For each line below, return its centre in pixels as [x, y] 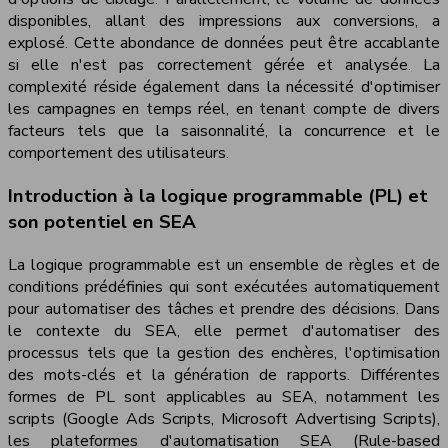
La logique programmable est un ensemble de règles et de [224, 264]
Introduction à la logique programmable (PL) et [218, 195]
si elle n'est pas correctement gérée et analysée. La [224, 65]
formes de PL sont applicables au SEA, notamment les [224, 396]
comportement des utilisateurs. [118, 153]
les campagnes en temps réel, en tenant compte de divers [224, 109]
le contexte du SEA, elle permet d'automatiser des [224, 330]
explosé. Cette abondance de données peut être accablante [224, 43]
